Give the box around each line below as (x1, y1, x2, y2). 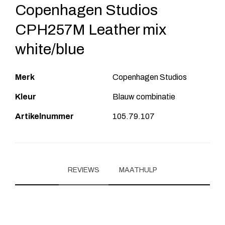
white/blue (15, 41, 84, 57)
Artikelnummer (15, 111, 74, 121)
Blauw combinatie (113, 92, 175, 101)
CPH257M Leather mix (15, 21, 166, 38)
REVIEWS (68, 166, 99, 174)
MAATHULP (119, 166, 157, 174)
